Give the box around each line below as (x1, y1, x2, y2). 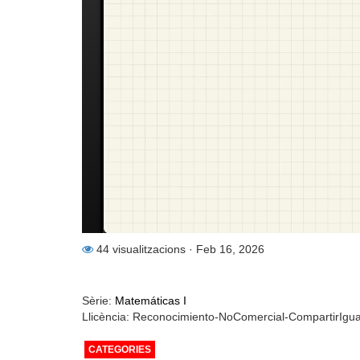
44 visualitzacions (93, 242, 189, 256)
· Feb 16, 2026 (189, 242, 264, 256)
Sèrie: (82, 293, 115, 307)
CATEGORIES (88, 343, 151, 355)
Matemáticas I (115, 293, 186, 307)
